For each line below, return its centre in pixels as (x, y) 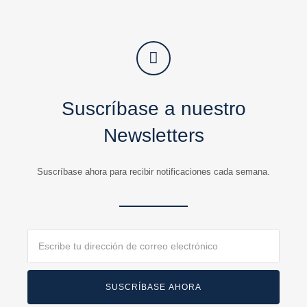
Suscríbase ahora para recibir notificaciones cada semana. (153, 171)
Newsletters (153, 135)
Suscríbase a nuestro (153, 108)
